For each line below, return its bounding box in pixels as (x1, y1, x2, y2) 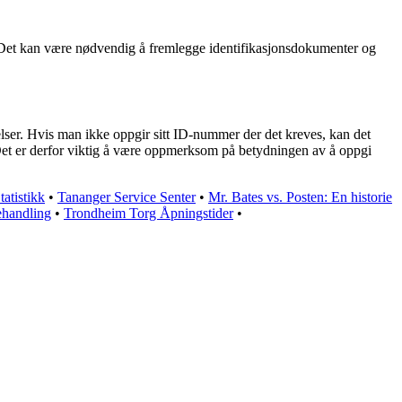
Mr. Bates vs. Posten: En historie (208, 188, 392, 205)
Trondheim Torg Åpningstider (64, 205, 233, 221)
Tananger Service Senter (57, 188, 196, 205)
